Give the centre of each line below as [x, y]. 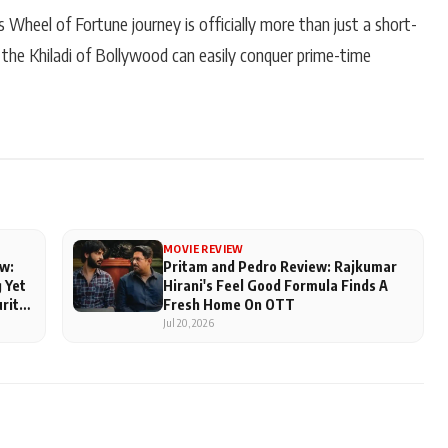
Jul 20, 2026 [188, 322]
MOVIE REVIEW [203, 248]
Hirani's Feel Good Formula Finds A [275, 284]
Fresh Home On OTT [229, 303]
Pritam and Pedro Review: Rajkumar [280, 265]
